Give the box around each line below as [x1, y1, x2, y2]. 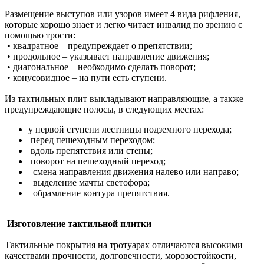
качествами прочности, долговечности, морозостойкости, [5, 250, 236, 260]
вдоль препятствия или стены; [28, 145, 153, 156]
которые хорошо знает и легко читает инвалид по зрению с [5, 19, 242, 29]
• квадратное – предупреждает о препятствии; [5, 40, 192, 51]
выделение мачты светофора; [28, 177, 150, 187]
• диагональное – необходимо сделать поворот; [5, 61, 196, 72]
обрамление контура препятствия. [28, 187, 170, 198]
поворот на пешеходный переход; [28, 156, 166, 166]
